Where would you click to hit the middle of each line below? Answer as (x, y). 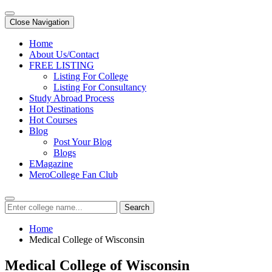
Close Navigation (39, 22)
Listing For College (91, 76)
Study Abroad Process (72, 98)
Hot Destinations (61, 109)
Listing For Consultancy (100, 87)
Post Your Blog (83, 142)
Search (137, 207)
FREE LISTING (62, 65)
